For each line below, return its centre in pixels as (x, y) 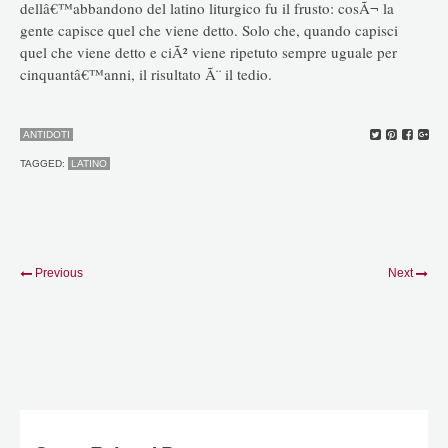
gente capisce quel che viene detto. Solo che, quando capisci (209, 29)
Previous (59, 273)
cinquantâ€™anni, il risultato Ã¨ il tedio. (146, 73)
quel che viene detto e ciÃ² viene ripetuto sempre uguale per (208, 51)
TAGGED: (44, 164)
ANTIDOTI (46, 135)
